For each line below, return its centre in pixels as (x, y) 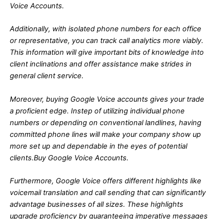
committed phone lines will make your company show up (105, 134)
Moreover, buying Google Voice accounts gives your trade (107, 99)
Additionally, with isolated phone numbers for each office (106, 29)
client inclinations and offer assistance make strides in (101, 64)
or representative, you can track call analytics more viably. (107, 41)
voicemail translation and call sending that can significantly (108, 192)
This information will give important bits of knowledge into (107, 53)
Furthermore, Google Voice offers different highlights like (106, 181)
